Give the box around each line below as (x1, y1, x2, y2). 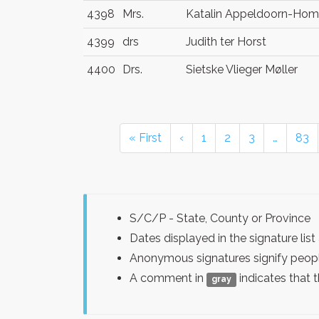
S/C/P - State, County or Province (130, 211, 310, 225)
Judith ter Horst (186, 35, 266, 48)
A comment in (130, 271, 206, 285)
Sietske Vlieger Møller (186, 63, 298, 76)
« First (129, 131, 162, 145)
